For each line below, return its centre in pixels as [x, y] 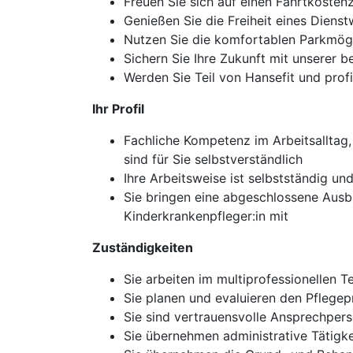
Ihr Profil [118, 109]
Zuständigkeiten [143, 247]
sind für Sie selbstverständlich [213, 159]
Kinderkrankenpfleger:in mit [206, 216]
